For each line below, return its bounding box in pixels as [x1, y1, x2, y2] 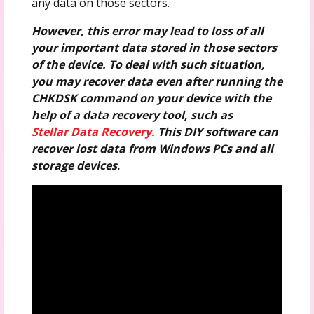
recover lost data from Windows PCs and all [31, 140, 273, 156]
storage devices [31, 157, 117, 173]
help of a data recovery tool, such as [31, 107, 233, 123]
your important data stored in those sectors [31, 39, 277, 55]
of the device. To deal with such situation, [31, 56, 265, 72]
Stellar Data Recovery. [31, 123, 155, 139]
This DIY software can [154, 123, 278, 139]
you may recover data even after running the [31, 73, 282, 89]
